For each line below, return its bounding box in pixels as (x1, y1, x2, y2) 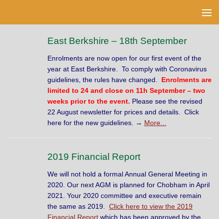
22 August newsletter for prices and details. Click (47, 108, 199, 116)
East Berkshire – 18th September (47, 35, 187, 46)
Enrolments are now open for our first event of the (47, 54, 201, 62)
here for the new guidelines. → (47, 118, 144, 127)
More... (144, 118, 166, 127)
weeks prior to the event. (47, 97, 130, 105)
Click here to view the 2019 (109, 202, 193, 211)
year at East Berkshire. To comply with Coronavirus (47, 65, 207, 73)
